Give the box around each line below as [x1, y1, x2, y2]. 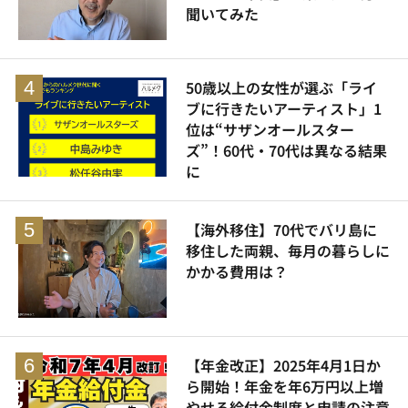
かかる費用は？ [185, 260, 288, 282]
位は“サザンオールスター [185, 117, 354, 140]
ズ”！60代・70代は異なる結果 [185, 138, 387, 161]
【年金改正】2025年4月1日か [185, 354, 381, 377]
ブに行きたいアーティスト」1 [185, 97, 382, 119]
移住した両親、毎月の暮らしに [185, 239, 390, 261]
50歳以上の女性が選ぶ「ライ [185, 76, 377, 98]
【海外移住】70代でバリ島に [185, 218, 377, 240]
